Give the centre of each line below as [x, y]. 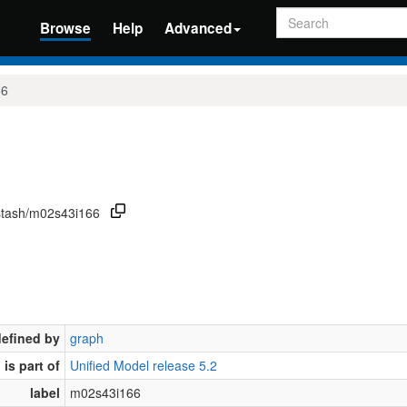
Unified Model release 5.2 [144, 365]
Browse [65, 28]
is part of [32, 365]
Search [296, 15]
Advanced [198, 28]
